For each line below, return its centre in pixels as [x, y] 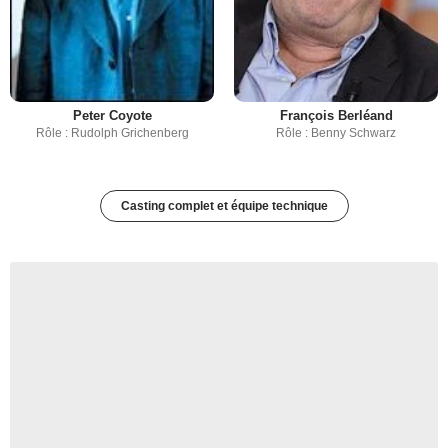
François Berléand [336, 116]
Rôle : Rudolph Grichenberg [112, 133]
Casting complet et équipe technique [224, 206]
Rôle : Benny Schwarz [336, 133]
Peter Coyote [112, 116]
